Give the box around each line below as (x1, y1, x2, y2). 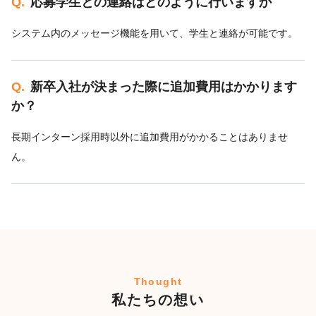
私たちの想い (111, 292, 205, 308)
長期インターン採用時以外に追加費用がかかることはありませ (11, 131, 288, 143)
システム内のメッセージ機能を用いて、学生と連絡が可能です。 (11, 28, 298, 39)
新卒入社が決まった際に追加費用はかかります (30, 80, 297, 95)
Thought (133, 276, 183, 288)
